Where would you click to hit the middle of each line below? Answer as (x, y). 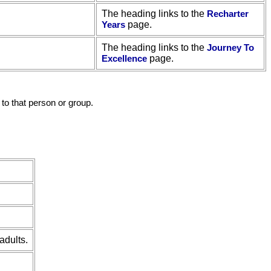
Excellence (124, 58)
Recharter (228, 14)
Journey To (230, 47)
